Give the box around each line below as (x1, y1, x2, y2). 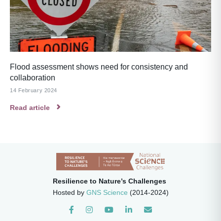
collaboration (10, 74, 55, 82)
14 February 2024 (10, 87, 57, 94)
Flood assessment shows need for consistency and (10, 63, 188, 72)
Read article (10, 104, 50, 112)
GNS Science (86, 188, 128, 196)
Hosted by (52, 188, 86, 196)
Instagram (86, 207, 117, 215)
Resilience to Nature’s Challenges (52, 177, 166, 185)
